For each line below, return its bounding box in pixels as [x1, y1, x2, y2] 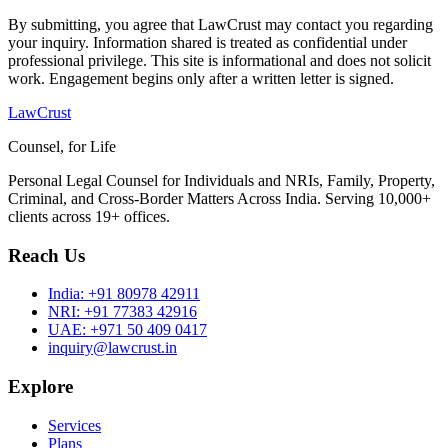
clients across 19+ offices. [8, 208, 170, 226]
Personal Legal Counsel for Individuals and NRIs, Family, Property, [8, 172, 435, 190]
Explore [8, 376, 73, 398]
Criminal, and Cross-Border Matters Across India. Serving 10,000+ [8, 190, 431, 208]
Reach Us [8, 244, 85, 266]
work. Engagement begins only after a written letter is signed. [8, 70, 394, 88]
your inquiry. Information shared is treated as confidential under [8, 34, 407, 52]
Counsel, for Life [8, 138, 116, 156]
